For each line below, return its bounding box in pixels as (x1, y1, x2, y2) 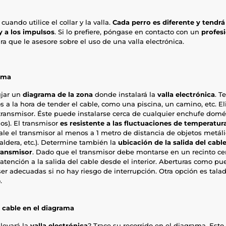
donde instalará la (93, 90, 157, 98)
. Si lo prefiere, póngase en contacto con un (54, 27, 201, 36)
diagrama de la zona (23, 90, 93, 98)
